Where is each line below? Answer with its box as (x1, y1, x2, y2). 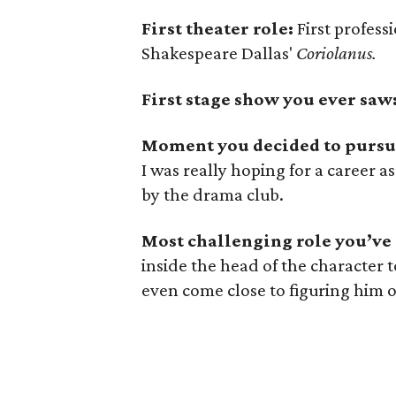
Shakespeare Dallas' (141, 42, 296, 64)
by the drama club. (141, 184, 284, 205)
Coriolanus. (296, 42, 377, 64)
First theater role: (141, 18, 293, 39)
